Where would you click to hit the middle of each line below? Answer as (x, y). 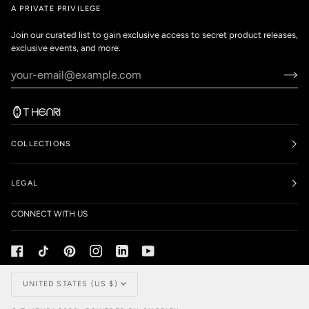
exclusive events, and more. (66, 48)
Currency (49, 276)
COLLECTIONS (41, 144)
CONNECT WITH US (49, 214)
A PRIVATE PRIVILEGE (56, 8)
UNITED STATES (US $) (70, 284)
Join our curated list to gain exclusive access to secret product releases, (154, 34)
